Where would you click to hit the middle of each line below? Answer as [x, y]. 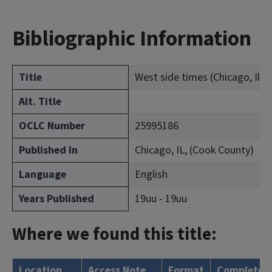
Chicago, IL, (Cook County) [194, 150]
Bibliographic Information [132, 39]
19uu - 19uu [161, 199]
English [151, 175]
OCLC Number [52, 126]
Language [42, 175]
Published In [48, 150]
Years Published [56, 199]
